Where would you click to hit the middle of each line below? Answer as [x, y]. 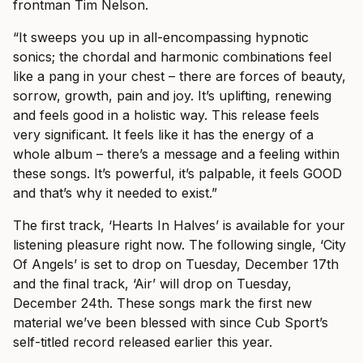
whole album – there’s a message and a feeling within [176, 154]
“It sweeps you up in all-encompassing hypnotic [161, 37]
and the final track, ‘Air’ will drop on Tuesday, [152, 283]
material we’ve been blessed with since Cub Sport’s [171, 322]
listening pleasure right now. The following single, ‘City [179, 244]
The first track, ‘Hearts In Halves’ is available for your [179, 225]
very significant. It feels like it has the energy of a [163, 134]
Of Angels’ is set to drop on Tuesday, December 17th [176, 264]
